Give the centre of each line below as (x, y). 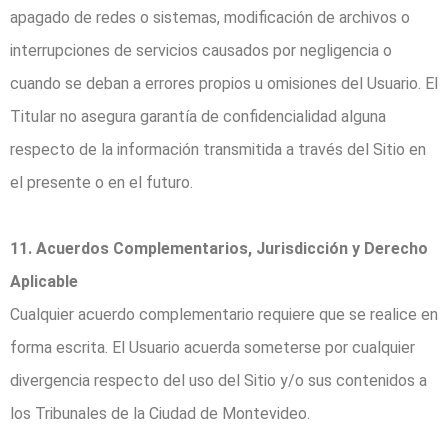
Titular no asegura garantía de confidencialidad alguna (198, 117)
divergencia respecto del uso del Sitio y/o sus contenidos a (218, 381)
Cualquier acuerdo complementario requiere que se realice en (224, 315)
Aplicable (44, 282)
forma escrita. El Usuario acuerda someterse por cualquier (212, 348)
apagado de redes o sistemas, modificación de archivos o (210, 18)
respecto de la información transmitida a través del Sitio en (218, 150)
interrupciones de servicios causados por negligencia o (201, 51)
